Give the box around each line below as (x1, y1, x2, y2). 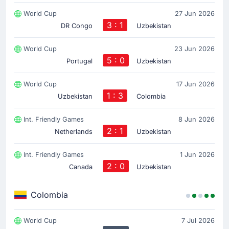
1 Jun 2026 (180, 151, 215, 159)
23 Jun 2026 (174, 45, 215, 53)
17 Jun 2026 (176, 80, 215, 88)
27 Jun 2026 (175, 10, 215, 18)
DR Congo (61, 22, 93, 30)
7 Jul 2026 (181, 217, 215, 225)
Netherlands (55, 128, 93, 136)
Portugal (66, 57, 93, 65)
